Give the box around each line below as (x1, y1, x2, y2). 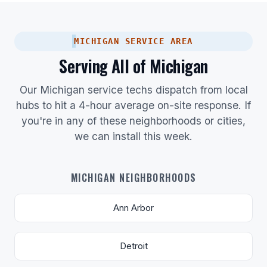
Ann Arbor (113, 202, 154, 213)
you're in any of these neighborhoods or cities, (21, 114, 246, 127)
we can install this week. (74, 129, 193, 142)
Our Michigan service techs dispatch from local (19, 83, 248, 96)
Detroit (119, 240, 148, 252)
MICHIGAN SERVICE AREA (74, 36, 193, 46)
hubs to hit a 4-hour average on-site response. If (16, 98, 251, 111)
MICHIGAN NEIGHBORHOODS (70, 170, 197, 185)
